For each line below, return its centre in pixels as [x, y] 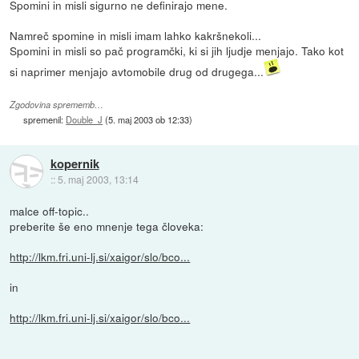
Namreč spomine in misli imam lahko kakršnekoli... [136, 36]
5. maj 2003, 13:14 [98, 179]
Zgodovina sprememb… [57, 105]
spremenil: [45, 120]
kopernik [75, 163]
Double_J [85, 120]
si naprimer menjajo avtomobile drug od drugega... [137, 72]
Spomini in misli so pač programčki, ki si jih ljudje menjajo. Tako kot [177, 51]
